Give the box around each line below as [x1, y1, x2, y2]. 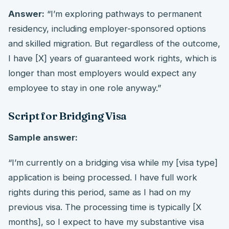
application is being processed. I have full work [8, 172, 197, 183]
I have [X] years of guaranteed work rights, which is [8, 53, 217, 64]
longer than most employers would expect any [8, 68, 196, 79]
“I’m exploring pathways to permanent [44, 9, 202, 19]
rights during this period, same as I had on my [8, 187, 191, 198]
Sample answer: [8, 132, 78, 143]
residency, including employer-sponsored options [8, 24, 206, 34]
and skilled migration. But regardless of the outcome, [8, 38, 220, 49]
